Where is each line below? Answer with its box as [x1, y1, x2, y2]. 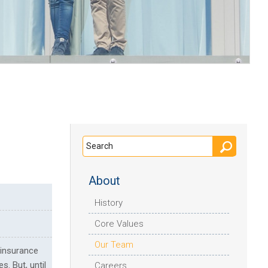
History [95, 197, 123, 208]
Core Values [95, 218, 144, 229]
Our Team [95, 239, 133, 250]
